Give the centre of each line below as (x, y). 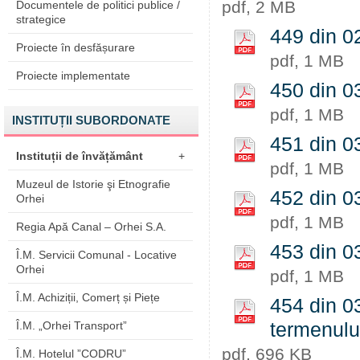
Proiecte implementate (73, 76)
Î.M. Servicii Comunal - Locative (96, 255)
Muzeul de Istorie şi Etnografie (93, 184)
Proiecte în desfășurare (76, 47)
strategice (41, 19)
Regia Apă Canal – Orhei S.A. (91, 227)
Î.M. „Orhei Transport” (72, 325)
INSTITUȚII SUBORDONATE (91, 120)
